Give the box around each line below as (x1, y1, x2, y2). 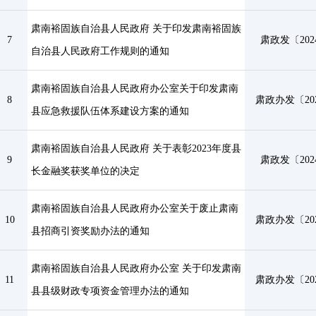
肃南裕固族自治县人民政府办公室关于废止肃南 (30, 203, 238, 214)
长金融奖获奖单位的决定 (30, 166, 140, 176)
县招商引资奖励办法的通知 (30, 226, 150, 236)
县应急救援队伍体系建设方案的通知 (30, 106, 189, 116)
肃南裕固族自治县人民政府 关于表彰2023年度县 (30, 143, 241, 154)
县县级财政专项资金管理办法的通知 (30, 286, 189, 296)
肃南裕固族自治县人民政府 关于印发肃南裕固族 (30, 23, 241, 34)
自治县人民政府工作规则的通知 (30, 46, 169, 56)
